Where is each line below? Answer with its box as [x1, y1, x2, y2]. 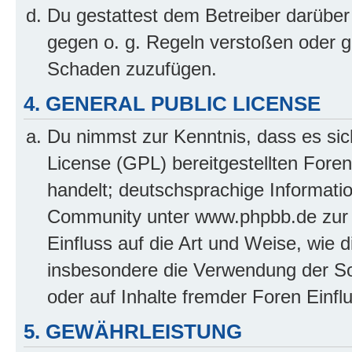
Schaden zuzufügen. [47, 57, 217, 79]
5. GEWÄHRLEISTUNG [24, 321, 242, 343]
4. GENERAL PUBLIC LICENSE [24, 92, 321, 115]
